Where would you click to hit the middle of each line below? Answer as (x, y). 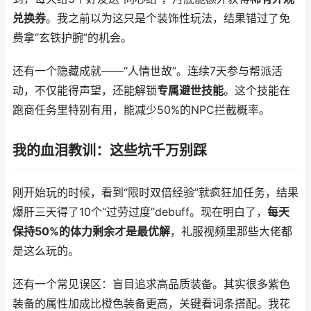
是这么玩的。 (46, 251)
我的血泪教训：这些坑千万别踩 (110, 151)
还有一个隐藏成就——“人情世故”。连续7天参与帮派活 (148, 71)
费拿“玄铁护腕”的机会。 (72, 38)
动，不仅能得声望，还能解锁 (85, 91)
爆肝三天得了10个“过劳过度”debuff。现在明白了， (140, 212)
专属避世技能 (190, 91)
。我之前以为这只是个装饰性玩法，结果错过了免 (168, 18)
